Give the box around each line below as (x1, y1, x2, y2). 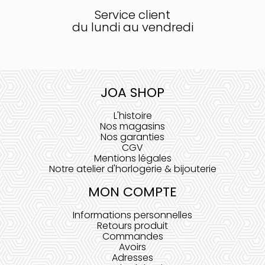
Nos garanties (101, 130, 164, 144)
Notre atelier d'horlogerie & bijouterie (49, 162, 216, 176)
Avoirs (119, 240, 146, 254)
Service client (95, 7, 170, 23)
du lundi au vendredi (72, 19, 193, 35)
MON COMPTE (88, 183, 177, 201)
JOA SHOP (101, 83, 164, 102)
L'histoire (113, 109, 152, 122)
